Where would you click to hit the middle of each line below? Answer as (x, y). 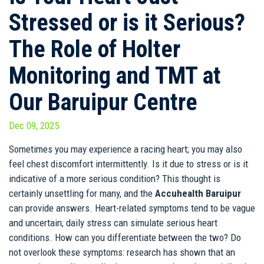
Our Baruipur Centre (103, 103)
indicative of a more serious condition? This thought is (115, 179)
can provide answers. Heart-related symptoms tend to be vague (132, 208)
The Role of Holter (95, 49)
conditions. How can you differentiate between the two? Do (125, 238)
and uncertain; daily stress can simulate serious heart (113, 223)
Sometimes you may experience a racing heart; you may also (126, 149)
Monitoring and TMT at (115, 76)
